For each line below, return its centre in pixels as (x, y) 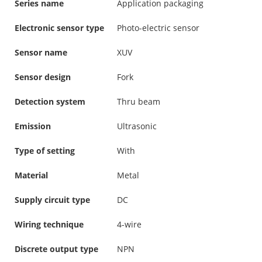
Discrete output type (56, 249)
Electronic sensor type (59, 27)
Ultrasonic (137, 126)
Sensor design (43, 77)
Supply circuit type (52, 199)
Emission (33, 126)
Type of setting (45, 150)
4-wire (129, 224)
